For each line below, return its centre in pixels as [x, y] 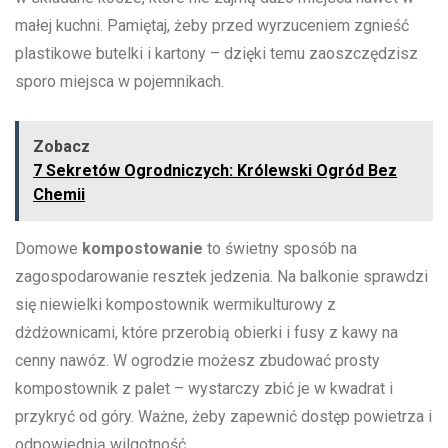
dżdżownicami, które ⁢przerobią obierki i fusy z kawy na [206, 333]
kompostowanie [142, 249]
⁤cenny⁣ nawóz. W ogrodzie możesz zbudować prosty [197, 361]
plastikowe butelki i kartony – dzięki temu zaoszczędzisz [216, 54]
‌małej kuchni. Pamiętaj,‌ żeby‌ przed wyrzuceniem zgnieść [212, 26]
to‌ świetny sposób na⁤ [280, 249]
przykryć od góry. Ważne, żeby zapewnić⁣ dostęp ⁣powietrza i [223, 417]
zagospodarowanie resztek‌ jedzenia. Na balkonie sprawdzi [221, 277]
